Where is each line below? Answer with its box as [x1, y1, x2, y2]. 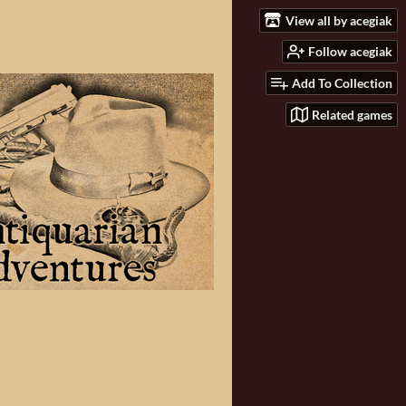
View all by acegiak [285, 12, 392, 28]
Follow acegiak [308, 43, 392, 60]
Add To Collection [292, 75, 392, 92]
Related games [312, 106, 392, 122]
